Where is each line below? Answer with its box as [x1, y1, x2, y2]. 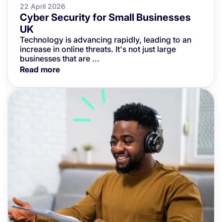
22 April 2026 [20, 2, 65, 10]
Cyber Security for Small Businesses [20, 11, 191, 23]
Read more [20, 64, 60, 74]
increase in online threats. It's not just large [20, 44, 176, 54]
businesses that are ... [20, 54, 100, 63]
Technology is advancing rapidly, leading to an [20, 35, 191, 45]
